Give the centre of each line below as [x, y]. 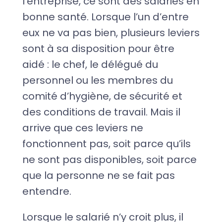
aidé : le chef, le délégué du [90, 64]
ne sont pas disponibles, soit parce [109, 159]
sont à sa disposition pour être [98, 48]
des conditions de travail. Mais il [101, 112]
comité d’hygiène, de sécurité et [102, 96]
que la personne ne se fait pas [98, 175]
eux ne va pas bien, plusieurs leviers [111, 32]
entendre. [47, 191]
